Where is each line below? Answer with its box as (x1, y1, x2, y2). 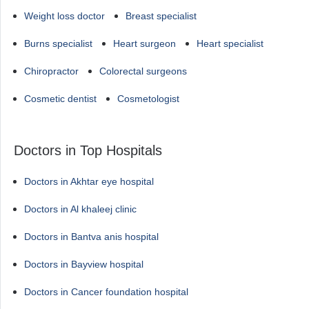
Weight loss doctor (24, 10, 105, 21)
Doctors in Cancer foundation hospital (24, 286, 188, 297)
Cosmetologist (117, 93, 179, 104)
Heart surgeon (113, 38, 176, 49)
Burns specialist (24, 38, 92, 49)
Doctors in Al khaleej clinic (24, 203, 137, 215)
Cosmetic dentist (24, 93, 97, 104)
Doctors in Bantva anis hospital (24, 231, 159, 242)
